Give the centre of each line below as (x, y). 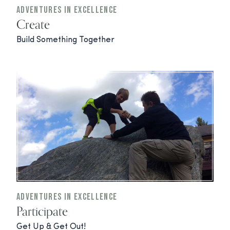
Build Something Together (65, 40)
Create (33, 24)
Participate (42, 211)
